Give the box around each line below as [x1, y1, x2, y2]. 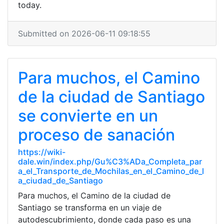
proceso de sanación [18, 125, 175, 144]
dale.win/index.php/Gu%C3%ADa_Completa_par [18, 156, 202, 166]
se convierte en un [18, 106, 158, 125]
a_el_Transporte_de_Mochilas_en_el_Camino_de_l [18, 166, 204, 176]
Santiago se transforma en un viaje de [18, 202, 161, 212]
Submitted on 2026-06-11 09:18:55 [18, 28, 150, 38]
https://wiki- [18, 147, 65, 157]
